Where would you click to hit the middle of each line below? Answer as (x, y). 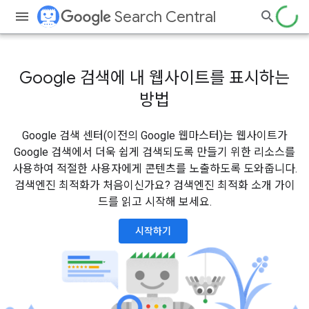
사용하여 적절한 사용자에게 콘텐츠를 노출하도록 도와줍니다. (154, 169)
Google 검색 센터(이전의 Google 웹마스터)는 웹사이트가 (154, 136)
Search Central (165, 17)
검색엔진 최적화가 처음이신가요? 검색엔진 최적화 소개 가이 (154, 185)
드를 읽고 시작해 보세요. (154, 202)
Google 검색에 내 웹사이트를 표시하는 (154, 78)
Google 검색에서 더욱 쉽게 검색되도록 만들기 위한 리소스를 (154, 152)
